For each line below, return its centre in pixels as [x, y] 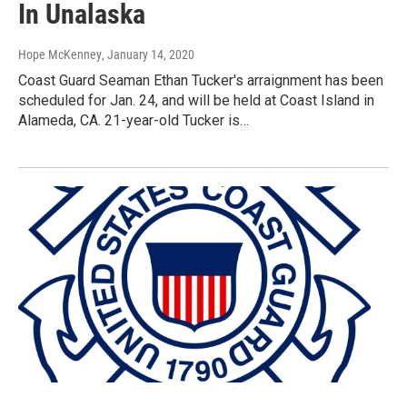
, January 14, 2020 [148, 54]
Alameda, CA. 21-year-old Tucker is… [134, 120]
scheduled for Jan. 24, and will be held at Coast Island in [196, 100]
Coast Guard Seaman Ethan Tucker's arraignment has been [201, 80]
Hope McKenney [60, 54]
